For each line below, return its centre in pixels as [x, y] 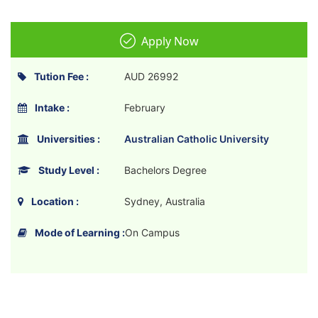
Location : [54, 201]
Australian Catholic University [197, 139]
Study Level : [68, 170]
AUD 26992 [151, 76]
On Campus [152, 232]
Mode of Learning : [79, 232]
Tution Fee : [60, 76]
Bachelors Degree [165, 170]
